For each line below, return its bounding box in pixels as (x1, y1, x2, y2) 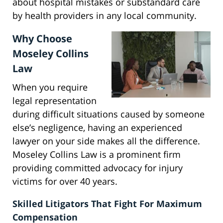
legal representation (12, 95, 97, 107)
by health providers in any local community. (12, 9, 197, 22)
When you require (12, 81, 88, 94)
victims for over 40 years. (12, 175, 117, 188)
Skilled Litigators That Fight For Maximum (12, 198, 202, 210)
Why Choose (12, 32, 72, 46)
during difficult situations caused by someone (12, 108, 205, 120)
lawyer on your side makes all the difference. (12, 135, 200, 147)
